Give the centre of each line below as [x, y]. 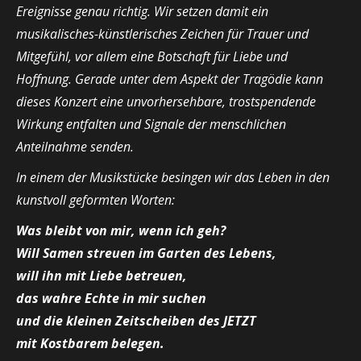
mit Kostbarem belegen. [90, 343]
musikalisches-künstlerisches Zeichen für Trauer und [162, 34]
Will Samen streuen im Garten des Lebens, [146, 253]
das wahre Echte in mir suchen [111, 298]
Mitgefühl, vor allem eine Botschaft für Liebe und [152, 56]
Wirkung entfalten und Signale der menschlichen [151, 124]
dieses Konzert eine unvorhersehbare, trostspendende [166, 102]
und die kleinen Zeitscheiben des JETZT [136, 321]
